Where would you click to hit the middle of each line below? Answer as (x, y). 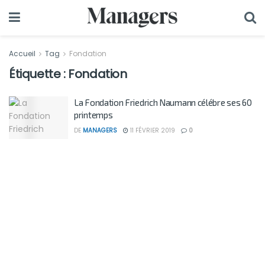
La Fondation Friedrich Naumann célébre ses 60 (163, 102)
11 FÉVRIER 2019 (152, 130)
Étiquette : (39, 74)
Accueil (23, 54)
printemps (93, 115)
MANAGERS (100, 130)
